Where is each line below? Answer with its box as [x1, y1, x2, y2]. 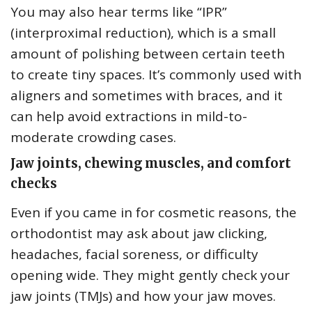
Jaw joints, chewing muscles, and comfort [10, 155, 291, 172]
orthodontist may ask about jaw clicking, [10, 224, 267, 243]
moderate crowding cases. [10, 128, 176, 147]
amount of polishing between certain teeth [10, 45, 285, 63]
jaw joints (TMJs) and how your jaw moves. [10, 287, 276, 306]
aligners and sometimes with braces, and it [10, 86, 283, 105]
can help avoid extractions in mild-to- [10, 107, 247, 126]
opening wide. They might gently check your [10, 266, 290, 285]
